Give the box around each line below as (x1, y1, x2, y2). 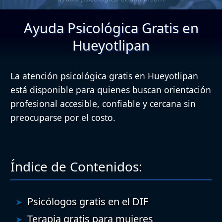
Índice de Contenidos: (10, 157, 142, 175)
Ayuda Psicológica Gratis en (23, 18, 199, 37)
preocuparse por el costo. (10, 111, 115, 123)
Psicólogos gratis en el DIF (27, 194, 148, 208)
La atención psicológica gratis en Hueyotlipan (10, 69, 198, 82)
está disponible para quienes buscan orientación (10, 83, 211, 96)
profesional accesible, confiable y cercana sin (10, 97, 196, 110)
